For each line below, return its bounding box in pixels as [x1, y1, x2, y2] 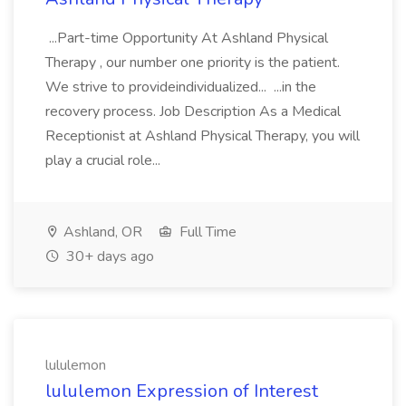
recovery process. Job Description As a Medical [45, 101, 341, 121]
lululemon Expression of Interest [45, 379, 318, 403]
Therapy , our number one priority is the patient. [45, 53, 340, 72]
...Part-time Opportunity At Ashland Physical [45, 28, 328, 48]
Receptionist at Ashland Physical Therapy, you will [45, 126, 360, 146]
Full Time [176, 222, 237, 242]
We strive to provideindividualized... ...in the [45, 77, 316, 97]
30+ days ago [63, 246, 154, 266]
